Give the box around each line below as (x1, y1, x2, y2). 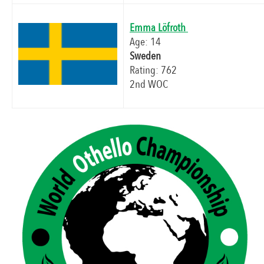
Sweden (130, 48, 163, 64)
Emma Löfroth (130, 20, 188, 36)
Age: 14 (130, 34, 161, 50)
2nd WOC (130, 77, 168, 93)
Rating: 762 (130, 62, 177, 78)
